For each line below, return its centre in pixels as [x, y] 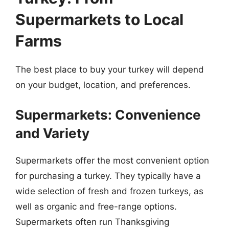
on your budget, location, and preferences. [103, 85]
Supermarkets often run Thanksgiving [92, 222]
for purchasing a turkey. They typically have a [108, 176]
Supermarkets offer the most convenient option [112, 160]
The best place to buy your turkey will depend [110, 70]
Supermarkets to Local [99, 19]
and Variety [52, 133]
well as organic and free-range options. [96, 206]
